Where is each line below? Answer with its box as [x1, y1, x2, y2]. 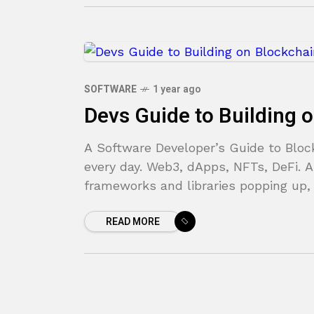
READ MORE [106, 214, 160, 229]
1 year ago [153, 82, 201, 97]
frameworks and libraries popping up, [84, 178, 310, 193]
